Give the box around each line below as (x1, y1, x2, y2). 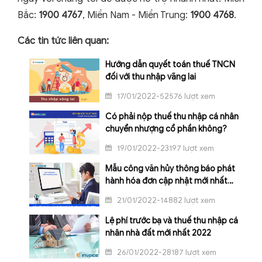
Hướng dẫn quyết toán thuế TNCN (105, 60, 235, 70)
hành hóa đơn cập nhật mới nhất (105, 176, 227, 187)
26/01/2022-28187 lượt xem (115, 247, 216, 258)
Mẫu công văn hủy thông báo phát (105, 164, 235, 174)
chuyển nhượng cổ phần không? (105, 124, 227, 135)
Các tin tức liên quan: (18, 35, 109, 47)
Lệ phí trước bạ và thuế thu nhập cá (105, 216, 238, 226)
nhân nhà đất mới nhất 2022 (105, 228, 211, 239)
